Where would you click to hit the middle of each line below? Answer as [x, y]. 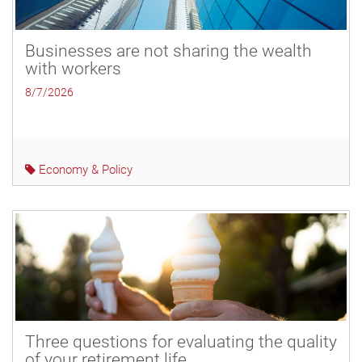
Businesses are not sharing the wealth [168, 51]
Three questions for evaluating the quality [181, 341]
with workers [73, 68]
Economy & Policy [84, 169]
